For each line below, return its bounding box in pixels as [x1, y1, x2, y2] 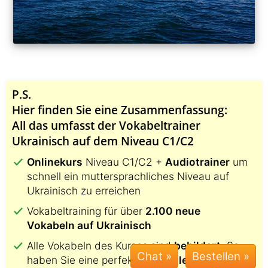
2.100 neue [145, 205, 200, 218]
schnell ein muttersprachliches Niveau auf [27, 170, 229, 183]
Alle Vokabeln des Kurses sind [27, 239, 174, 252]
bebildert [174, 239, 221, 252]
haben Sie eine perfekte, [27, 254, 148, 267]
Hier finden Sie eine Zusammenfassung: [12, 102, 227, 118]
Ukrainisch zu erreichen [27, 184, 141, 197]
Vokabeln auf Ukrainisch [27, 219, 151, 232]
